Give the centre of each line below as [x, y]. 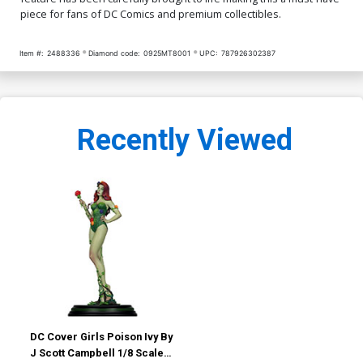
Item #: [31, 53]
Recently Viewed [185, 141]
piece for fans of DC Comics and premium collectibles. [151, 13]
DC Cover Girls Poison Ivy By [102, 337]
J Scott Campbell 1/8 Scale [97, 353]
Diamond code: [114, 53]
